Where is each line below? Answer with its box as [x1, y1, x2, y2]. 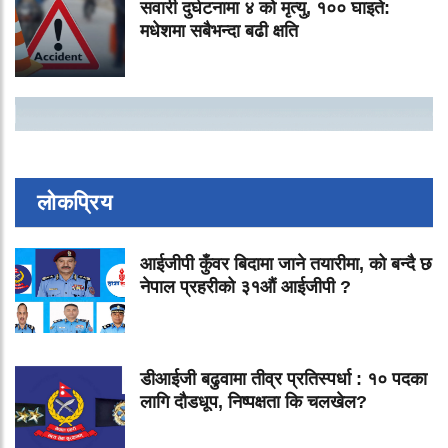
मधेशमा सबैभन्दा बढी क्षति [140, 21, 298, 42]
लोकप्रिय [37, 190, 113, 216]
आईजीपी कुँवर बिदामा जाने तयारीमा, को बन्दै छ [140, 254, 432, 275]
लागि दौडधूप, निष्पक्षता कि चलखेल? [140, 392, 367, 413]
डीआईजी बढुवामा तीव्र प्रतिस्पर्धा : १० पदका [140, 369, 427, 390]
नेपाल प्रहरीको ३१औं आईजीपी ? [140, 277, 351, 298]
